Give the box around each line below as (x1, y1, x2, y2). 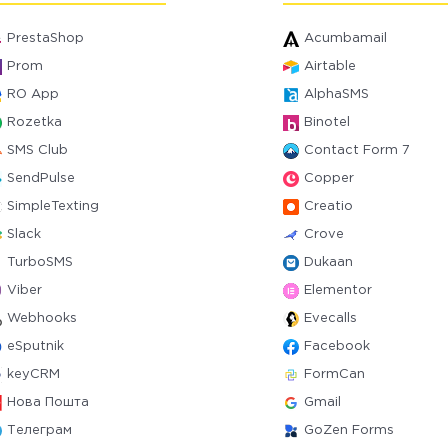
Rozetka (7, 117, 63, 128)
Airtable (303, 61, 356, 72)
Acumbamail (303, 33, 387, 44)
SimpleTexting (7, 201, 100, 212)
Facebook (303, 341, 370, 352)
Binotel (303, 117, 350, 128)
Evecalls (303, 313, 357, 324)
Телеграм (7, 425, 73, 436)
